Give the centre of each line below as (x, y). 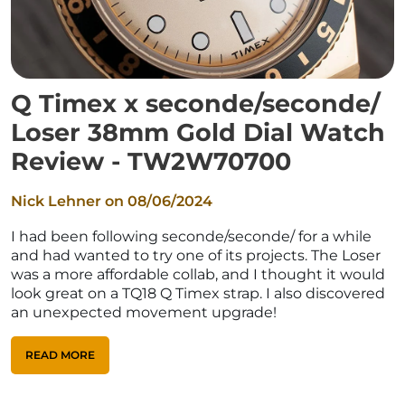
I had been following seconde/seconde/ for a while (191, 236)
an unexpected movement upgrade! (144, 312)
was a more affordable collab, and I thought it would (198, 274)
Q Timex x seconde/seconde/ (196, 103)
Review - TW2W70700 (151, 161)
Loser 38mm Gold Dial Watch (198, 132)
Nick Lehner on (69, 201)
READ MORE (60, 354)
